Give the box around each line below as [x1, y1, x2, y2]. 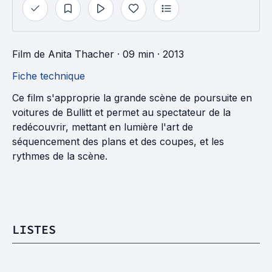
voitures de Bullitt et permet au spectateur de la [12, 106, 231, 118]
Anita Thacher [48, 48, 114, 60]
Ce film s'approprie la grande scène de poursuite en [12, 92, 252, 104]
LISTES [12, 222, 56, 237]
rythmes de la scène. [12, 150, 107, 162]
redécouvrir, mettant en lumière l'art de [12, 121, 193, 133]
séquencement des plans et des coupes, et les [12, 135, 224, 148]
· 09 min [114, 48, 154, 60]
